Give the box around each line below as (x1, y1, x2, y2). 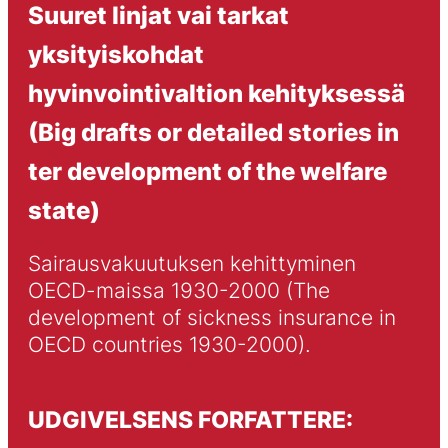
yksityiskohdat (27, 38, 204, 69)
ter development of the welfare (27, 155, 387, 186)
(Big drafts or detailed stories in (27, 116, 399, 147)
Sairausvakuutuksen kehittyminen (27, 251, 356, 277)
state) (27, 194, 100, 225)
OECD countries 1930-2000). (27, 332, 311, 358)
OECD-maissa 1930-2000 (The (27, 278, 330, 304)
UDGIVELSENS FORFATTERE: (27, 405, 353, 433)
